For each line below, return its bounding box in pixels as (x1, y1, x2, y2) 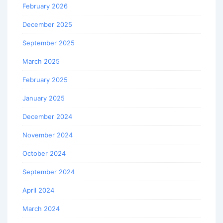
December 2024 (22, 112, 72, 121)
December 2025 (22, 20, 72, 29)
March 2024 (22, 205, 60, 213)
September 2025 (22, 39, 75, 47)
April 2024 (22, 186, 54, 195)
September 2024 (22, 168, 75, 176)
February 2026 (22, 2, 68, 10)
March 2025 (22, 57, 60, 66)
